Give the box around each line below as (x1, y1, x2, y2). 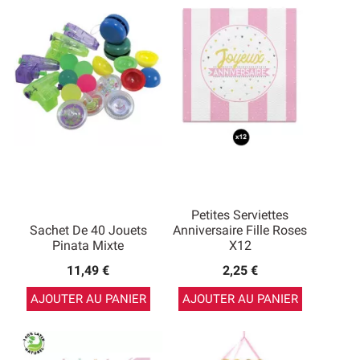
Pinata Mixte (52, 238, 124, 253)
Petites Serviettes (191, 207, 288, 223)
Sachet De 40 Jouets (29, 223, 147, 238)
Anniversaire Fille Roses (173, 223, 307, 238)
